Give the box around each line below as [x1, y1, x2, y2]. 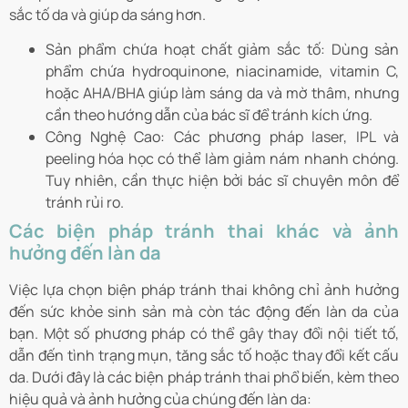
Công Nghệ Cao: [46, 126, 165, 147]
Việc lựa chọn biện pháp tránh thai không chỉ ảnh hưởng [9, 279, 399, 300]
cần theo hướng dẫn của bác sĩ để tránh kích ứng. [46, 104, 372, 125]
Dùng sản [325, 38, 400, 59]
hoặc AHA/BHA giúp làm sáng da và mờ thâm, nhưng [46, 82, 399, 103]
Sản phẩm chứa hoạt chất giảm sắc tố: [46, 38, 326, 59]
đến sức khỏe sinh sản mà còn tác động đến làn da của [9, 301, 399, 321]
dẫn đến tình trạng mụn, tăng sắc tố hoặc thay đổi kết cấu [9, 344, 399, 365]
